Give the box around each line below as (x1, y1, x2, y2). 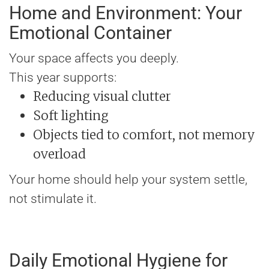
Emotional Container (9, 22, 172, 44)
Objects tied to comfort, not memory (33, 127, 255, 144)
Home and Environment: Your (9, 2, 242, 24)
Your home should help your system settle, (9, 172, 247, 187)
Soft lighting (33, 107, 109, 124)
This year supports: (9, 70, 116, 85)
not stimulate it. (9, 192, 97, 207)
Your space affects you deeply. (9, 51, 179, 66)
